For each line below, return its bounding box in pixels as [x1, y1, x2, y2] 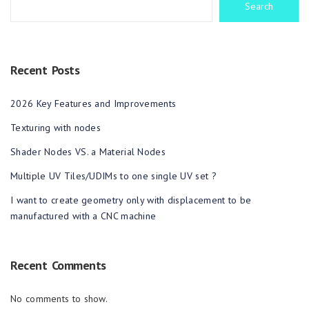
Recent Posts [10, 62, 79, 78]
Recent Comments [10, 257, 106, 273]
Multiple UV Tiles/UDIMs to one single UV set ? [10, 170, 217, 182]
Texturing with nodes [10, 121, 101, 134]
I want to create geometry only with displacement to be [10, 194, 252, 206]
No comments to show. [10, 292, 108, 305]
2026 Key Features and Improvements [10, 97, 177, 110]
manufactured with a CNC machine [10, 210, 157, 222]
